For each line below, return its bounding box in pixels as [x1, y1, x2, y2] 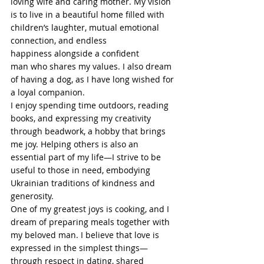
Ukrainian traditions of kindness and [11, 177, 157, 189]
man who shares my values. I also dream [11, 61, 174, 72]
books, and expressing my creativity [11, 113, 153, 124]
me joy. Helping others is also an [11, 138, 141, 150]
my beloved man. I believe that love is [11, 229, 161, 241]
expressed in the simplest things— [11, 242, 148, 254]
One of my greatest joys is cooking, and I [11, 203, 171, 215]
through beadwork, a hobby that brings [11, 126, 168, 137]
